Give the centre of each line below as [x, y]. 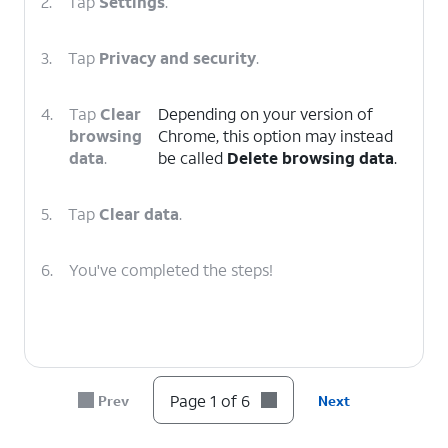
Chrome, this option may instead [275, 135]
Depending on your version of [265, 113]
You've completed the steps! [171, 269]
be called [192, 157]
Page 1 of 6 [210, 400]
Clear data [139, 213]
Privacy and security [177, 57]
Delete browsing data [310, 157]
